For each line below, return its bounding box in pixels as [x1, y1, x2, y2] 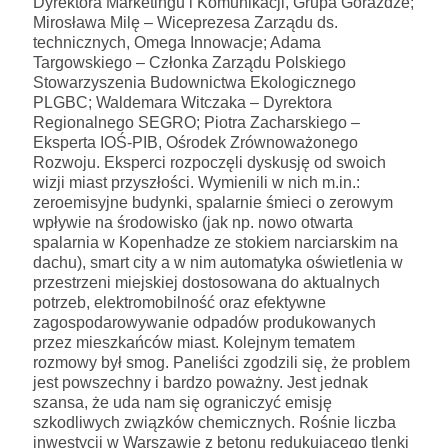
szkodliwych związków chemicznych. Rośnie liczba [33, 413, 396, 431]
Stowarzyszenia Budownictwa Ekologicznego [33, 73, 356, 91]
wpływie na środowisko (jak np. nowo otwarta [33, 213, 353, 231]
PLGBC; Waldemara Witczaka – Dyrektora [33, 93, 332, 111]
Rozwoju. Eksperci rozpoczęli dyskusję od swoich [33, 153, 386, 171]
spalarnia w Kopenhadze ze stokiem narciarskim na [33, 233, 398, 251]
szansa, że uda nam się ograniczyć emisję [33, 393, 332, 411]
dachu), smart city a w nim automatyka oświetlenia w [33, 253, 403, 271]
